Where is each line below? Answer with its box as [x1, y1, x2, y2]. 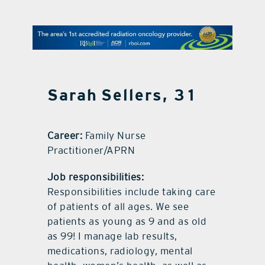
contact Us [108, 19, 157, 31]
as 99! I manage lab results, [47, 230, 177, 243]
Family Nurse [82, 130, 146, 142]
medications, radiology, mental [47, 245, 193, 257]
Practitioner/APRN [47, 144, 135, 157]
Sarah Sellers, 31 [47, 86, 198, 105]
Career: [47, 130, 83, 142]
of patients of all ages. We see [47, 201, 189, 213]
